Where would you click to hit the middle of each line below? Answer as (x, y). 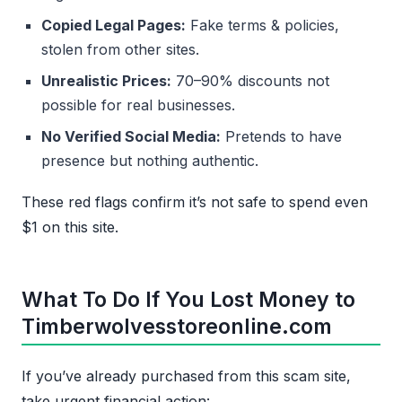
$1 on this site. (70, 227)
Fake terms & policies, (262, 25)
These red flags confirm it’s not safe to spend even (195, 201)
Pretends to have (281, 136)
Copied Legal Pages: (114, 25)
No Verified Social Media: (131, 136)
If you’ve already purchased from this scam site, (186, 376)
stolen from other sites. (120, 49)
